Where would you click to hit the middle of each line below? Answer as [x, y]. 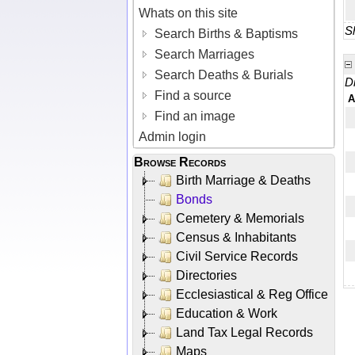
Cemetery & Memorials [240, 218]
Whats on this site [189, 13]
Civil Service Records [237, 256]
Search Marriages [203, 54]
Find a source [192, 95]
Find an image [194, 116]
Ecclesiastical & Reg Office [252, 294]
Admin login [173, 136]
